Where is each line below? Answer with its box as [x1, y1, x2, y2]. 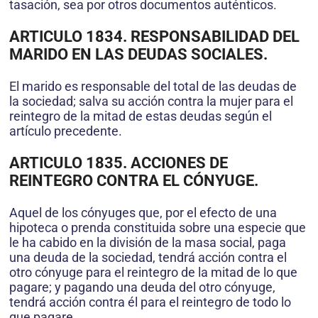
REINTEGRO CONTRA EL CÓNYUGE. [9, 172, 258, 190]
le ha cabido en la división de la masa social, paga [9, 235, 286, 251]
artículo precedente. [9, 124, 122, 139]
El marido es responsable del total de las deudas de [9, 79, 297, 94]
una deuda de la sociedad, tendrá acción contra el [9, 250, 287, 265]
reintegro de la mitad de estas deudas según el [9, 109, 272, 124]
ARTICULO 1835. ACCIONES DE [9, 154, 228, 172]
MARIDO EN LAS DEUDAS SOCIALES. [9, 45, 268, 64]
